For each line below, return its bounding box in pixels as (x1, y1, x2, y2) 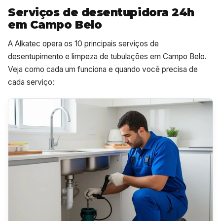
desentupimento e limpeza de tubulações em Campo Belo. (8, 51, 207, 61)
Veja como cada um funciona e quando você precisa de (8, 64, 198, 74)
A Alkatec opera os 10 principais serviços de (8, 38, 159, 48)
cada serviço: (8, 77, 54, 87)
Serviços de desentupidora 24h (8, 5, 195, 19)
